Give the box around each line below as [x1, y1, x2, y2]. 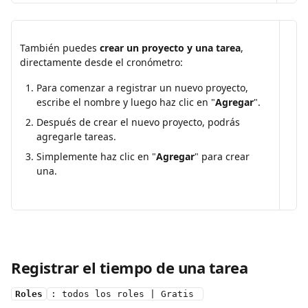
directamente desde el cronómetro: [20, 56, 183, 69]
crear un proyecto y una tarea [100, 41, 241, 55]
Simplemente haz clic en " [36, 150, 156, 164]
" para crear [195, 150, 252, 164]
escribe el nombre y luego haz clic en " [36, 96, 215, 109]
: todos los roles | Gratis [51, 289, 199, 299]
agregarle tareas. [36, 130, 116, 144]
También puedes [20, 41, 100, 55]
